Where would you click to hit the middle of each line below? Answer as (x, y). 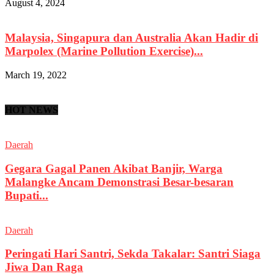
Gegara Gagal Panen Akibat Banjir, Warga (114, 168)
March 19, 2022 (36, 75)
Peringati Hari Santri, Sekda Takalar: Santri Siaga (133, 254)
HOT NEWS (31, 109)
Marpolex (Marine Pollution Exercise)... (104, 51)
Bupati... (27, 195)
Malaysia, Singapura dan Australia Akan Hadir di (131, 37)
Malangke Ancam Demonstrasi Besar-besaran (119, 182)
